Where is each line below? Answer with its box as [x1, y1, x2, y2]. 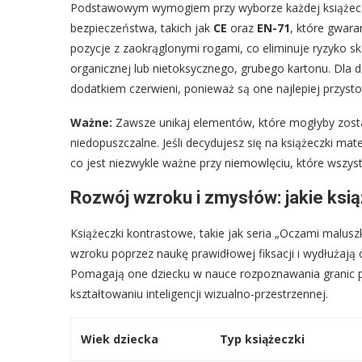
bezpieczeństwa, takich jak [70, 19, 213, 36]
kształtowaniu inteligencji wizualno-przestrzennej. [70, 285, 328, 301]
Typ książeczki [220, 330, 305, 347]
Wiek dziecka [81, 330, 158, 347]
